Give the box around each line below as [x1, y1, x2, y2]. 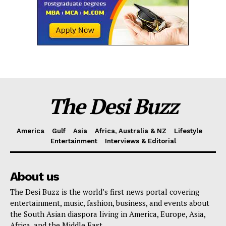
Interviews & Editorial [104, 137, 176, 145]
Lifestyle [174, 127, 202, 135]
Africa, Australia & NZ [94, 127, 166, 135]
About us [10, 169, 59, 184]
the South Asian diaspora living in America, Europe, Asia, [10, 209, 205, 219]
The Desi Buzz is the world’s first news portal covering [10, 187, 199, 197]
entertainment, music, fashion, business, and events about [10, 198, 209, 208]
